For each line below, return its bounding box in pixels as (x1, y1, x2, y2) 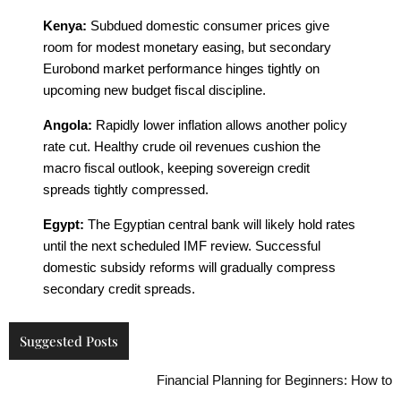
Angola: (43, 116, 92, 132)
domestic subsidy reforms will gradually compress (43, 259, 336, 275)
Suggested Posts (20, 331, 118, 350)
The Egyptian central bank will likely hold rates (84, 216, 355, 232)
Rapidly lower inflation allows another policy (92, 116, 347, 132)
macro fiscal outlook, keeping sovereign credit (43, 159, 310, 175)
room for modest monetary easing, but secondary (43, 38, 331, 55)
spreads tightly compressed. (43, 181, 209, 197)
